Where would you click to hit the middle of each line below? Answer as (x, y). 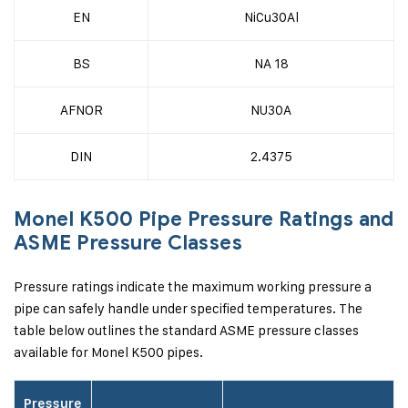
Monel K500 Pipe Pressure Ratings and (204, 219)
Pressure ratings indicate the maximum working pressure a (193, 286)
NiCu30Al (271, 17)
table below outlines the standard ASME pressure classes (186, 330)
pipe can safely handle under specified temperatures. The (188, 308)
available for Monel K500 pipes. (108, 352)
